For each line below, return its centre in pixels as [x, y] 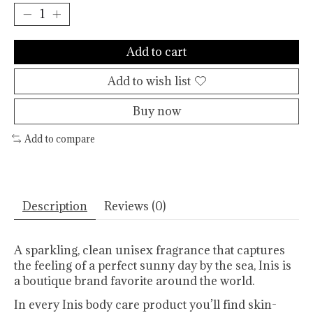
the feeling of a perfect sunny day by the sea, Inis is [153, 266]
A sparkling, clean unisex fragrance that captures [150, 250]
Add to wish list [149, 81]
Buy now [156, 111]
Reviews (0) [135, 206]
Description [55, 206]
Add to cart [156, 51]
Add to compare [59, 139]
